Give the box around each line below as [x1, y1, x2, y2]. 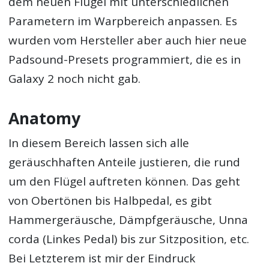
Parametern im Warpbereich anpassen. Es [8, 13, 238, 29]
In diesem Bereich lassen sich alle [8, 135, 190, 151]
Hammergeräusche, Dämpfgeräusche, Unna [8, 212, 249, 228]
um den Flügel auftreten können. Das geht [8, 174, 241, 189]
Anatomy [8, 107, 81, 129]
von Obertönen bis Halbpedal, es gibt [8, 193, 213, 208]
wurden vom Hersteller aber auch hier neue [8, 32, 247, 49]
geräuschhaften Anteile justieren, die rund [8, 154, 241, 170]
